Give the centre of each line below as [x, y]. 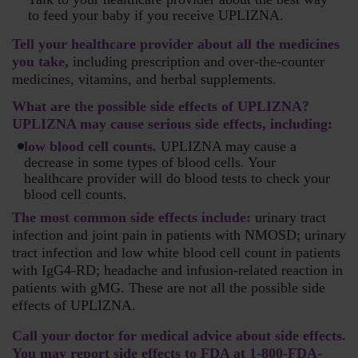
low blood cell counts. [90, 147]
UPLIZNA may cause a [227, 147]
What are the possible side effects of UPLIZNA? [161, 107]
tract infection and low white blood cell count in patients [176, 253]
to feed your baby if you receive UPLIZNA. [156, 16]
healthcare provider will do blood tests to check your [177, 179]
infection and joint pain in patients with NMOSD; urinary [179, 235]
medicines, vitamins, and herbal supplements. [144, 80]
